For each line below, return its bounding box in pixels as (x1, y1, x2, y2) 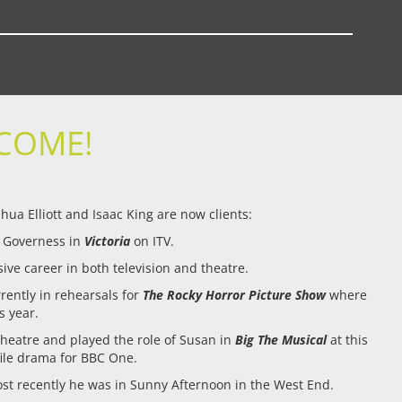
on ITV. (134, 232, 175, 249)
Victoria (84, 232, 135, 249)
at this (326, 331, 368, 348)
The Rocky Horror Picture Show (143, 286, 327, 303)
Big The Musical (234, 331, 327, 348)
